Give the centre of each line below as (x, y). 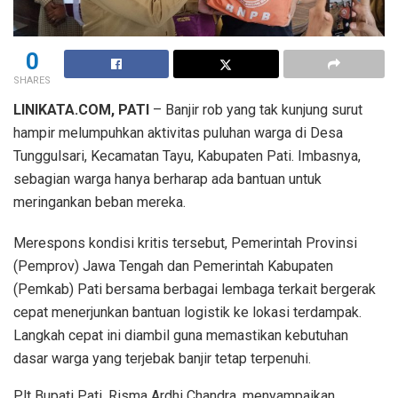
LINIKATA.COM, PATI (81, 109)
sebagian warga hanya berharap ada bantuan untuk (167, 179)
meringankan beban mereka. (99, 202)
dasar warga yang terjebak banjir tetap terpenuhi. (162, 358)
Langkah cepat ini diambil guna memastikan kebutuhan (181, 335)
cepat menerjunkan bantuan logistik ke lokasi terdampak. (187, 312)
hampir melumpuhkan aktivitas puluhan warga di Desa (178, 132)
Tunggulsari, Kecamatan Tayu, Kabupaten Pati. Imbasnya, (187, 155)
